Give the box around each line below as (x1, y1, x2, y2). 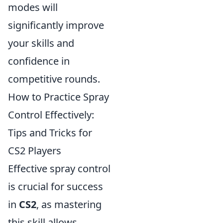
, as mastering (36, 198, 102, 211)
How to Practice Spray (8, 90, 109, 104)
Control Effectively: (8, 108, 94, 121)
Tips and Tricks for (8, 126, 92, 139)
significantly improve (8, 18, 104, 32)
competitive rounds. (8, 72, 100, 86)
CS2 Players (8, 144, 61, 157)
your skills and (8, 36, 74, 50)
